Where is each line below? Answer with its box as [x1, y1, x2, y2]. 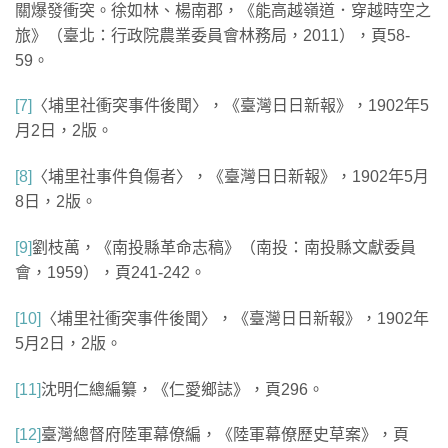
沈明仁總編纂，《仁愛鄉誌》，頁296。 [41, 380, 324, 398]
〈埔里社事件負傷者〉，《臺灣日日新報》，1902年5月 [32, 168, 429, 186]
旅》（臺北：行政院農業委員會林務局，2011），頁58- [15, 26, 410, 44]
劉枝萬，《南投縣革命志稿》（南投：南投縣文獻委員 [32, 238, 416, 256]
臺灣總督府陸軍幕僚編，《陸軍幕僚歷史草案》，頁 [41, 426, 409, 444]
